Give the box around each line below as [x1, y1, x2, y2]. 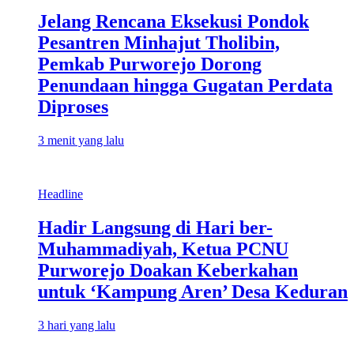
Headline [38, 187, 83, 201]
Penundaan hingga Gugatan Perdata [38, 75, 333, 96]
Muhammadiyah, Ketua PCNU [38, 239, 288, 260]
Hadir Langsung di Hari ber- [38, 217, 273, 239]
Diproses [38, 96, 108, 118]
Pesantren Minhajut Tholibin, [38, 32, 280, 54]
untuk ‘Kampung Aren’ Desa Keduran [38, 281, 348, 303]
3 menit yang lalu [38, 134, 124, 148]
